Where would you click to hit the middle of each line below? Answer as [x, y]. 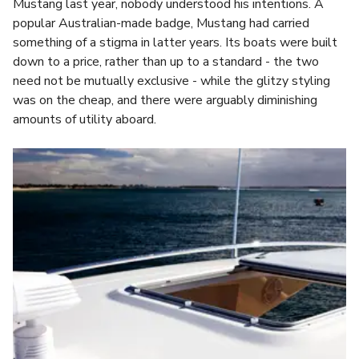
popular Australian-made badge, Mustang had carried [161, 23]
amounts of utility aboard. [85, 119]
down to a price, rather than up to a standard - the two [166, 62]
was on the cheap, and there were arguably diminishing [165, 100]
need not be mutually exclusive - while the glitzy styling [171, 81]
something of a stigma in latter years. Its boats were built [175, 42]
